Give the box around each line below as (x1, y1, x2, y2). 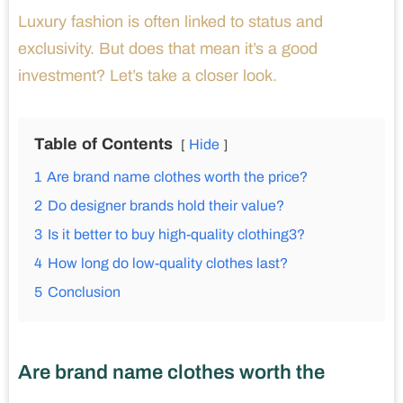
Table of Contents (34, 135, 173, 154)
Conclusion (48, 284, 121, 300)
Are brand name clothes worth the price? (47, 169, 308, 185)
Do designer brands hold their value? (48, 198, 284, 214)
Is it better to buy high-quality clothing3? (48, 227, 305, 243)
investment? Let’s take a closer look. (18, 67, 277, 85)
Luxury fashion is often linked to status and (18, 13, 323, 31)
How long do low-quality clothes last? (48, 255, 288, 272)
